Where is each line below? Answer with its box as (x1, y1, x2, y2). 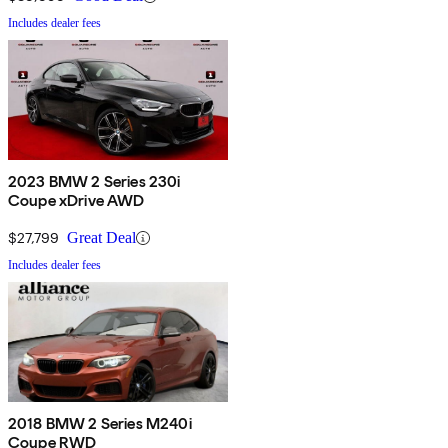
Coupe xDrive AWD (8, 191, 145, 211)
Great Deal (67, 229, 136, 247)
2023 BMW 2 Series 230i (8, 172, 181, 192)
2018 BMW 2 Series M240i (8, 414, 192, 434)
